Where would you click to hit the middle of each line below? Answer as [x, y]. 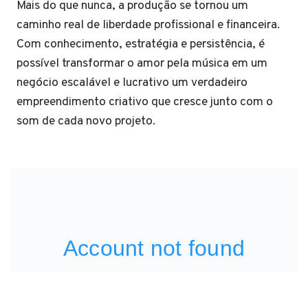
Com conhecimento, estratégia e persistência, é [141, 44]
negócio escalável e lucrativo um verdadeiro [132, 83]
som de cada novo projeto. [86, 121]
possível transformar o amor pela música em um [142, 64]
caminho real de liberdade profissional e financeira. [148, 25]
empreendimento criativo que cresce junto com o [145, 102]
